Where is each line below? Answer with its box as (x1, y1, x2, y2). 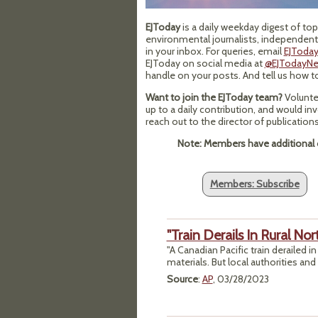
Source (166, 272, 198, 285)
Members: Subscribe (209, 177, 300, 190)
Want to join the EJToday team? (145, 90, 283, 104)
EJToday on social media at (145, 56, 265, 70)
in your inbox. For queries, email (145, 44, 284, 57)
